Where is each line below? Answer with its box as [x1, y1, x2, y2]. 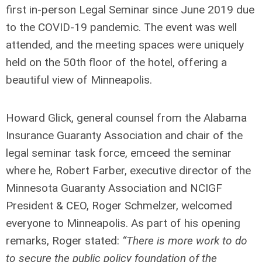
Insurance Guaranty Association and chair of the [6, 129, 243, 142]
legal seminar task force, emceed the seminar [6, 146, 232, 160]
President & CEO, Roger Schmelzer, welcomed [6, 199, 232, 212]
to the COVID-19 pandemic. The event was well [6, 20, 237, 34]
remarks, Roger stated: [6, 234, 122, 247]
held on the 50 [6, 56, 76, 69]
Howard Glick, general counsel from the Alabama [6, 111, 247, 125]
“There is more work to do [122, 234, 247, 247]
